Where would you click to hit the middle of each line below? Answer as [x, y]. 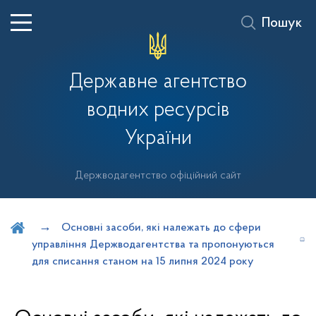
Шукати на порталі [73, 212]
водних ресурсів [158, 110]
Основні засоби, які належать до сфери [161, 228]
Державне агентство [158, 82]
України [158, 139]
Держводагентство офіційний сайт [158, 176]
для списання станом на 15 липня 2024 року [142, 262]
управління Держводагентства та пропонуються [153, 245]
